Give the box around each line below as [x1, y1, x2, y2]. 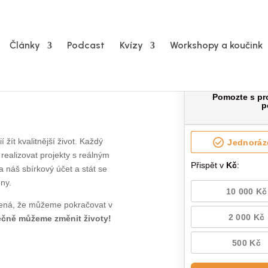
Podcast [67, 39, 105, 51]
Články [10, 39, 40, 51]
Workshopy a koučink [170, 39, 263, 51]
